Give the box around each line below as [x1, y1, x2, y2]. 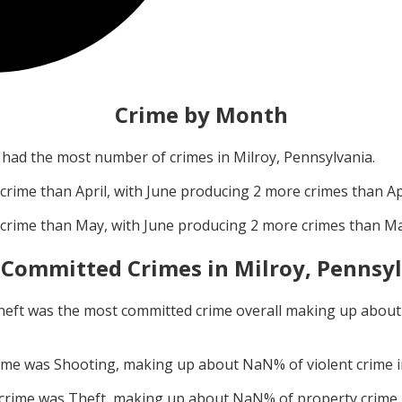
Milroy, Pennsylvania [233, 147, 372, 168]
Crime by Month [114, 100, 288, 130]
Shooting [54, 354, 116, 375]
